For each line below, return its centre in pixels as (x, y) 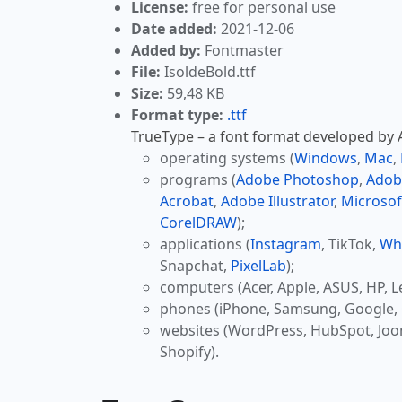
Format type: (177, 115)
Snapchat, (195, 266)
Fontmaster (242, 51)
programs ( (198, 180)
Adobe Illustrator (277, 201)
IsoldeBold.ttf (208, 72)
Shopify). (189, 352)
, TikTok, (350, 245)
